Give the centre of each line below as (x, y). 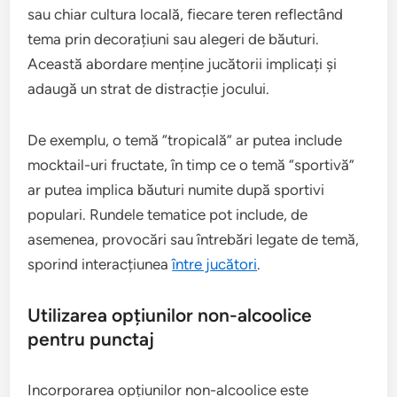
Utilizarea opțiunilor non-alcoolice (170, 315)
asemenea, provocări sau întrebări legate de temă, (194, 239)
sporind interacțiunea (100, 264)
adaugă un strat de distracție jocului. (149, 89)
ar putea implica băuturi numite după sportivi (176, 190)
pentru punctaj (91, 339)
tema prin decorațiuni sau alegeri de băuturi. (174, 39)
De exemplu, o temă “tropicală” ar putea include (185, 140)
